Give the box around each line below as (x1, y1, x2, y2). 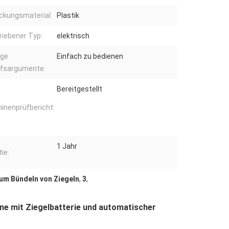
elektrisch (57, 32, 89, 40)
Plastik (57, 11, 79, 20)
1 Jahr (57, 142, 77, 151)
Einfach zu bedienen (57, 52, 123, 61)
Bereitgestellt (57, 85, 102, 94)
